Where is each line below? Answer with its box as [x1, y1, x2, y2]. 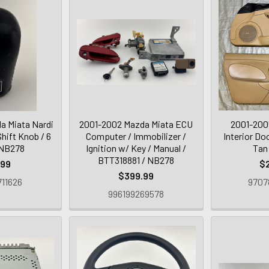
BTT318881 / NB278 [98, 154, 175, 166]
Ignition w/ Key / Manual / [86, 142, 187, 154]
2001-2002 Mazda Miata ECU [79, 118, 193, 130]
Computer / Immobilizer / [86, 130, 187, 142]
